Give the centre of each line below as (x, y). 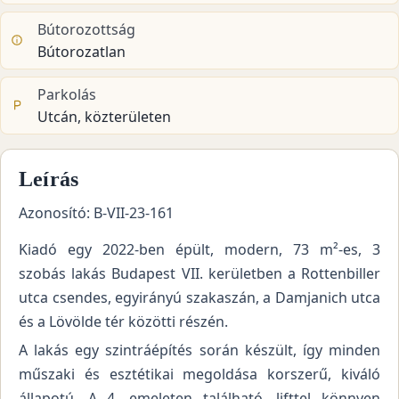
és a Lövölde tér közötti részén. (125, 321)
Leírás (49, 179)
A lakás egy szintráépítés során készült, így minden (199, 350)
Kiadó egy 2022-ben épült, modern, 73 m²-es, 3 (199, 249)
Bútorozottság (87, 29)
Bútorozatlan (82, 51)
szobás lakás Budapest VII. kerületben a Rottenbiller (199, 273)
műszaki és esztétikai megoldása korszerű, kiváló (199, 375)
